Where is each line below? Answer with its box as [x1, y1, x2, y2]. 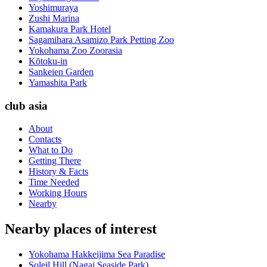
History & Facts [29, 166, 88, 177]
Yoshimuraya [29, 2, 78, 13]
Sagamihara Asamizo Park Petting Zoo [29, 34, 174, 45]
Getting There [29, 156, 81, 166]
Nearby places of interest [5, 221, 157, 237]
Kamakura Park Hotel [29, 23, 111, 34]
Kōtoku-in [29, 55, 67, 66]
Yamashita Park [29, 77, 87, 88]
